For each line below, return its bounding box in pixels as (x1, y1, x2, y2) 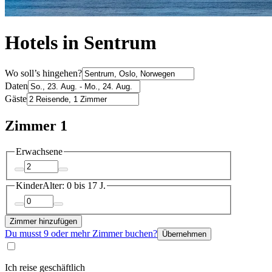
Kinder (16, 180, 42, 191)
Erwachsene (16, 146, 63, 157)
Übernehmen (162, 229, 206, 239)
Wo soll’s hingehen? (5, 67, 82, 78)
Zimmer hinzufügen (10, 216, 77, 226)
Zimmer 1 (5, 117, 67, 134)
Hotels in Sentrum (5, 32, 157, 54)
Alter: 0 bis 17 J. (42, 180, 106, 191)
